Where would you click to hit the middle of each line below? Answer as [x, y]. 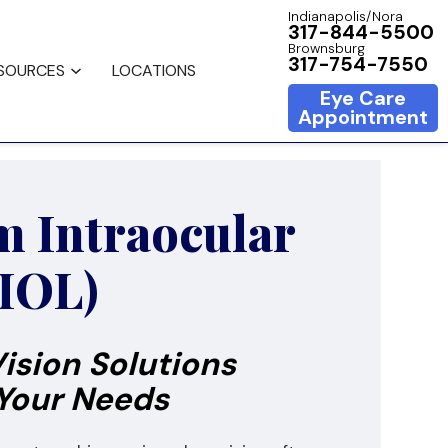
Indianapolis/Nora [345, 16]
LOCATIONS [153, 70]
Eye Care [363, 98]
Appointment [363, 117]
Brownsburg [326, 48]
